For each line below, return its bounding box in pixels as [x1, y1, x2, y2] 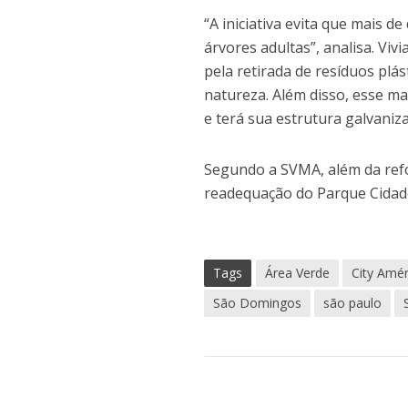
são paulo [323, 294, 382, 312]
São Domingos [213, 294, 302, 312]
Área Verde [265, 264, 331, 282]
